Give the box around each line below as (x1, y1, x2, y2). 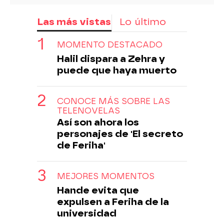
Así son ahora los (57, 116, 139, 128)
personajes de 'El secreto (57, 127, 183, 139)
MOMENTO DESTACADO (57, 39, 162, 49)
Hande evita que (57, 184, 139, 196)
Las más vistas (37, 15, 111, 27)
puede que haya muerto (57, 64, 176, 76)
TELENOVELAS (57, 105, 120, 115)
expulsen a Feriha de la (57, 195, 169, 207)
